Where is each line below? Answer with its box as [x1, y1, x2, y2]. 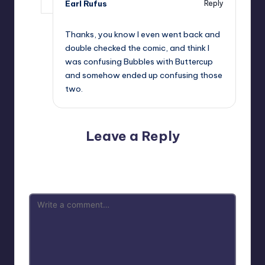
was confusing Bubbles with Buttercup [65, 56, 213, 67]
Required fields [180, 150, 234, 160]
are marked [109, 163, 151, 173]
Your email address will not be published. [31, 150, 179, 160]
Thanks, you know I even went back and [65, 29, 220, 40]
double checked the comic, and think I [65, 43, 209, 54]
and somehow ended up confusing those [65, 70, 222, 81]
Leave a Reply [85, 128, 180, 145]
